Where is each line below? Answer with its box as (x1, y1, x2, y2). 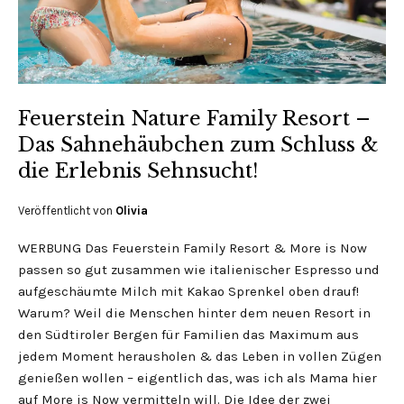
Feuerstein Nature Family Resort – (18, 106, 371, 131)
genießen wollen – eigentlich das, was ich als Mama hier (18, 370, 377, 386)
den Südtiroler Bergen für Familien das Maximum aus (18, 326, 359, 343)
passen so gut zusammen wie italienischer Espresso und (18, 262, 380, 278)
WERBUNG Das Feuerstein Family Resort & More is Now (18, 240, 367, 256)
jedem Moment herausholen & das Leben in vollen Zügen (18, 348, 381, 364)
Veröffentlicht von (18, 204, 115, 217)
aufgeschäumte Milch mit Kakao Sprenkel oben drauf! (18, 283, 359, 299)
